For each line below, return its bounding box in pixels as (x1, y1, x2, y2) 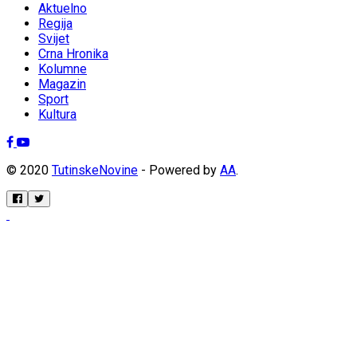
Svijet (38, 30, 69, 46)
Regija (38, 15, 73, 31)
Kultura (38, 106, 76, 122)
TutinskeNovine (52, 162, 138, 178)
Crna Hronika (38, 45, 108, 61)
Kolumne (38, 61, 87, 76)
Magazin (38, 76, 86, 92)
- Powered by (138, 162, 220, 178)
